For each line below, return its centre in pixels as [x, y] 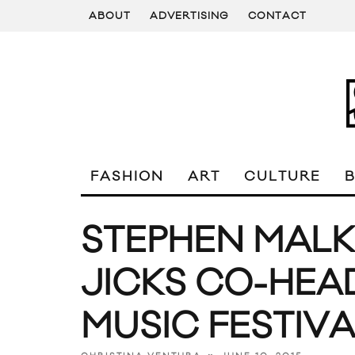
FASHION [127, 177]
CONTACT [277, 16]
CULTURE [282, 177]
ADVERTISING [189, 16]
